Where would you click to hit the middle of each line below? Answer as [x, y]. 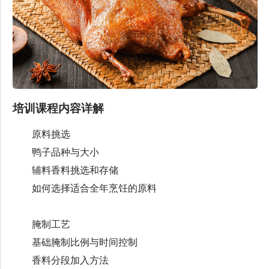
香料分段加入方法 [61, 260]
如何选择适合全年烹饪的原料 [85, 188]
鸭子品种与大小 [56, 152]
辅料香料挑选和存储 [65, 170]
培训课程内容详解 [58, 108]
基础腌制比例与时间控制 [75, 242]
